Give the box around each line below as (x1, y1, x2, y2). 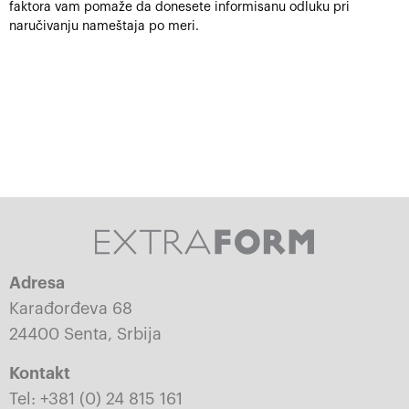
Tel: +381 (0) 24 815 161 (9, 391, 183, 407)
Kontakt (9, 365, 70, 382)
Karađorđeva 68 (9, 300, 132, 317)
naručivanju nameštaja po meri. (9, 20, 199, 33)
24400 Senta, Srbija (9, 326, 162, 342)
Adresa (9, 275, 65, 291)
